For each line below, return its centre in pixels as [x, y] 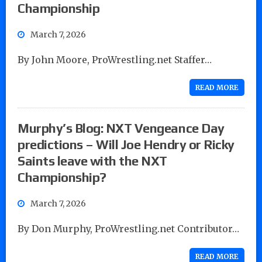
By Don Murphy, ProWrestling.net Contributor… [128, 228]
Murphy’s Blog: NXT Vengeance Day [121, 128]
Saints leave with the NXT [93, 161]
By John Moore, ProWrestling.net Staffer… [115, 59]
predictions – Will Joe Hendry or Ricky [126, 144]
